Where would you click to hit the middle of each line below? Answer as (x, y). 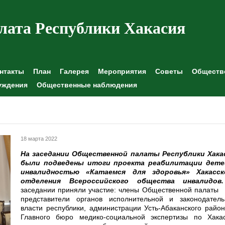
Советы (169, 71)
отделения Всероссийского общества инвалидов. (122, 181)
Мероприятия (122, 71)
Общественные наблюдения (87, 85)
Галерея (74, 71)
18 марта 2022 (39, 139)
